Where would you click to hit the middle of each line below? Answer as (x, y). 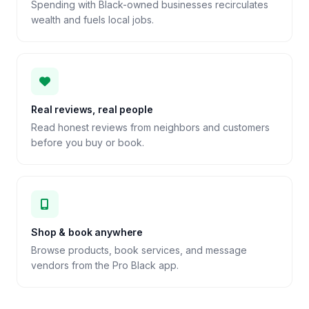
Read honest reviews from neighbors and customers (150, 127)
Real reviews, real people (92, 109)
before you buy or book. (88, 142)
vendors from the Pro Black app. (105, 265)
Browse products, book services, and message (139, 250)
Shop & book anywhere (87, 232)
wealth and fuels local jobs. (92, 20)
